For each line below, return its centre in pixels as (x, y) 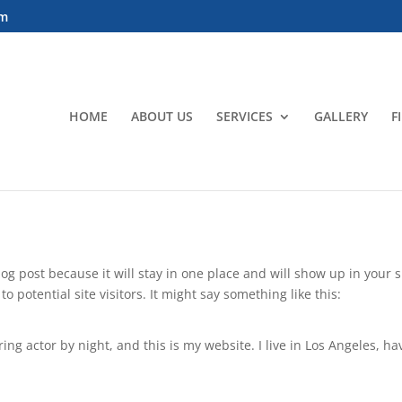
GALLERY (341, 116)
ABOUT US (162, 116)
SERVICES (244, 116)
